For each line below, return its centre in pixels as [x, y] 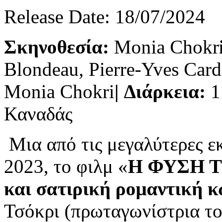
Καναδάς [38, 113]
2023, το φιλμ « [66, 166]
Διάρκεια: [165, 91]
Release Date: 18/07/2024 [105, 16]
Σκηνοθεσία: [59, 47]
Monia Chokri [59, 91]
